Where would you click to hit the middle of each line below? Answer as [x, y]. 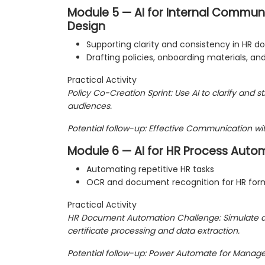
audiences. [90, 106]
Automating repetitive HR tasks [150, 169]
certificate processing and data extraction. [153, 231]
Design [86, 27]
